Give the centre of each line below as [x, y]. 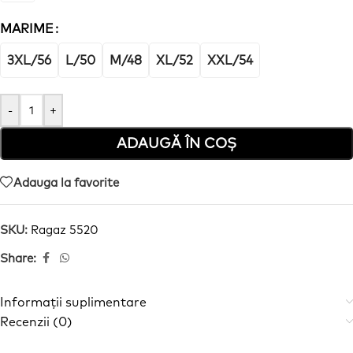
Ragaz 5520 [65, 230]
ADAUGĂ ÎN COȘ [176, 143]
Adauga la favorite [66, 182]
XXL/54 [230, 60]
